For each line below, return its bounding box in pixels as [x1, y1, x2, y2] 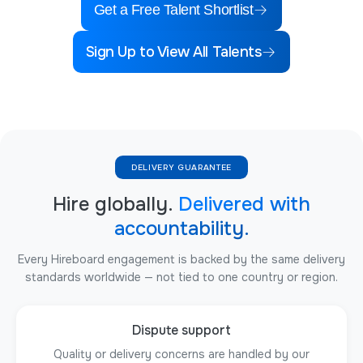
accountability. [113, 216, 250, 241]
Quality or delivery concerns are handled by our [53, 347, 310, 361]
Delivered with [178, 192, 310, 216]
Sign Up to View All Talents [85, 43, 262, 61]
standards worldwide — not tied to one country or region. [25, 270, 338, 284]
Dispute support [132, 322, 231, 339]
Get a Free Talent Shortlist [93, 2, 254, 18]
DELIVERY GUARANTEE [130, 162, 233, 173]
